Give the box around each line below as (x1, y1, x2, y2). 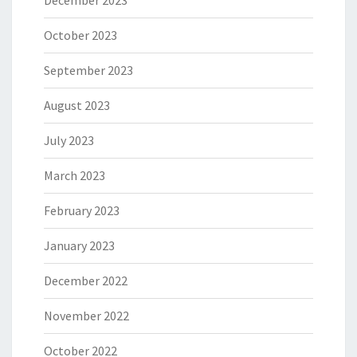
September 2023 (44, 62, 133, 79)
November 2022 (44, 308, 129, 324)
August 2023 (44, 97, 110, 114)
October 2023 (44, 27, 117, 44)
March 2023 (44, 167, 105, 184)
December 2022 (44, 273, 127, 289)
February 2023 (44, 202, 120, 219)
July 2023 (44, 132, 94, 149)
